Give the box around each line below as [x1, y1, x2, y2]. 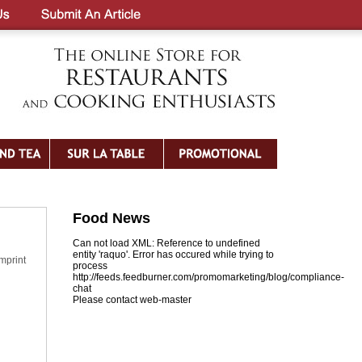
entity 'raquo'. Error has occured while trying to [73, 249, 274, 260]
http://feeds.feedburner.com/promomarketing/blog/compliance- [73, 271, 344, 283]
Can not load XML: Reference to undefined [73, 238, 260, 249]
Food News [73, 210, 150, 226]
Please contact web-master [73, 294, 192, 305]
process [73, 260, 107, 271]
